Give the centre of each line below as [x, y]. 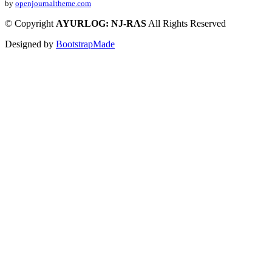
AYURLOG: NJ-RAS [101, 24]
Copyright [34, 24]
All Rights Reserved [187, 24]
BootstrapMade [85, 44]
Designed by [30, 44]
